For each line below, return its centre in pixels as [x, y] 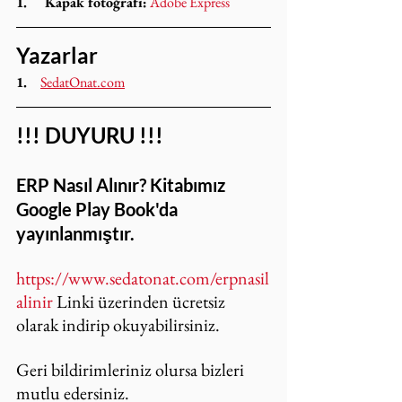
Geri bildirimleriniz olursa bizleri [132, 370]
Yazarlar [57, 55]
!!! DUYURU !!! [90, 135]
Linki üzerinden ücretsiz [141, 301]
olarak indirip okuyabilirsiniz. [118, 325]
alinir [35, 301]
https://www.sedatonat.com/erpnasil [143, 278]
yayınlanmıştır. [75, 233]
